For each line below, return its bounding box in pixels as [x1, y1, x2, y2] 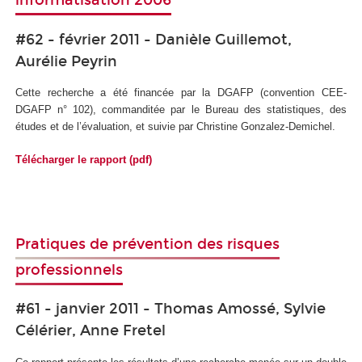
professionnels [15, 260, 123, 279]
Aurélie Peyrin [15, 52, 117, 70]
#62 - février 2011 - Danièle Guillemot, [15, 30, 292, 48]
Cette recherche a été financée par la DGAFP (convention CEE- [15, 86, 347, 99]
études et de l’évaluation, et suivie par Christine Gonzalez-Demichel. [15, 120, 335, 133]
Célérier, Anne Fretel [15, 322, 166, 340]
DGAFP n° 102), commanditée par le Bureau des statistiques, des [15, 103, 347, 116]
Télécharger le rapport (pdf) [15, 153, 152, 166]
